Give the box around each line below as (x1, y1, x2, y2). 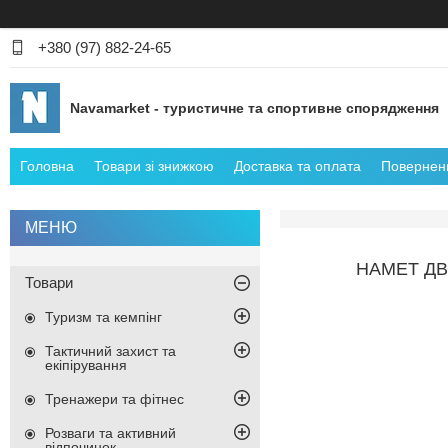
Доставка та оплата (234, 158, 361, 175)
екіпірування (45, 357, 127, 374)
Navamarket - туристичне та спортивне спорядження (70, 99, 439, 116)
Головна (20, 158, 74, 175)
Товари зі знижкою (94, 158, 214, 175)
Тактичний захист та (45, 343, 176, 360)
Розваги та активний (45, 425, 176, 442)
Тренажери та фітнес (45, 391, 184, 408)
